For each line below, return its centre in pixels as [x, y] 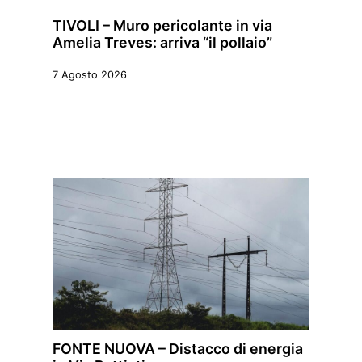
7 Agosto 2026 [90, 75]
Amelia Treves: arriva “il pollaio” [162, 43]
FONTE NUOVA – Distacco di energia [178, 349]
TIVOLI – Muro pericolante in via [162, 26]
